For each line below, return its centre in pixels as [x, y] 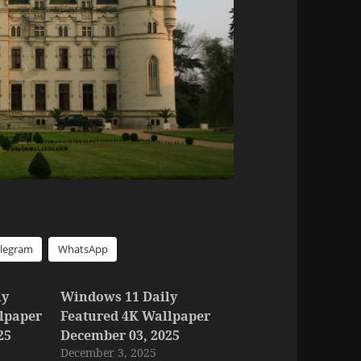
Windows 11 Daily [118, 296]
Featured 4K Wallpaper [135, 315]
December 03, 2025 [120, 335]
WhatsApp [83, 249]
